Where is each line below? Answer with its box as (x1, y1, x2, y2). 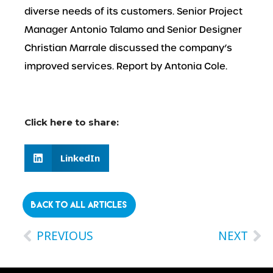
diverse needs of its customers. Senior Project (24, 5, 243, 18)
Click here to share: (24, 116, 119, 128)
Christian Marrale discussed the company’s (24, 41, 232, 54)
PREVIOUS (37, 227, 93, 244)
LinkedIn (60, 151, 100, 164)
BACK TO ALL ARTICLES (31, 199, 127, 209)
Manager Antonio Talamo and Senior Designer (24, 23, 242, 36)
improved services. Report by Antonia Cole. (24, 60, 227, 73)
